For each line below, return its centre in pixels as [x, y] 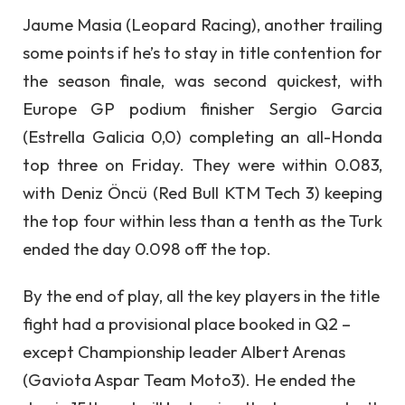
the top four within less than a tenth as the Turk [202, 221]
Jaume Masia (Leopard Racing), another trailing [202, 25]
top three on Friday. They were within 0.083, [202, 165]
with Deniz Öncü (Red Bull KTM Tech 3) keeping [202, 193]
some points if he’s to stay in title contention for [202, 53]
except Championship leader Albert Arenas [184, 351]
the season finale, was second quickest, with [202, 81]
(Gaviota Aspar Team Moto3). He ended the [189, 379]
